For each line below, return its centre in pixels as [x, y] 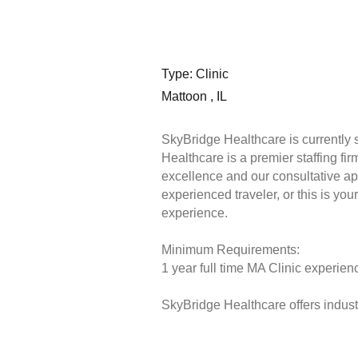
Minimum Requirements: [230, 250]
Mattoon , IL [194, 97]
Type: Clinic [195, 74]
